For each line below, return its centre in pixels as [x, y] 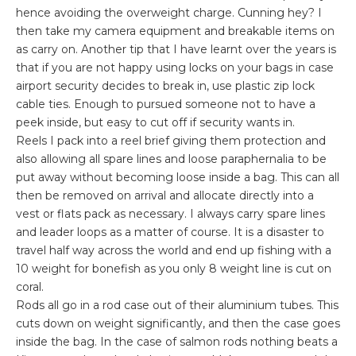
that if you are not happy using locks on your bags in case [175, 67]
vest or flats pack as [72, 213]
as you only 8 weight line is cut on [236, 268]
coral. [30, 286]
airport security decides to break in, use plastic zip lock [165, 85]
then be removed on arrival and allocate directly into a [165, 195]
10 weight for [54, 268]
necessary [157, 213]
